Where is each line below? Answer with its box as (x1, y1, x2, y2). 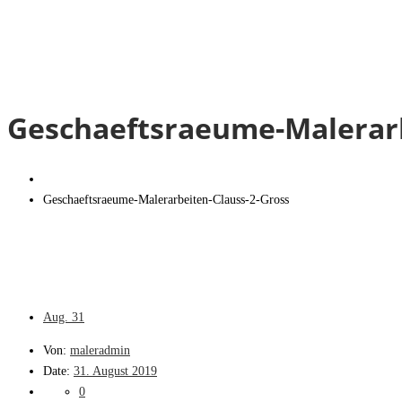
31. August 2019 (74, 363, 157, 378)
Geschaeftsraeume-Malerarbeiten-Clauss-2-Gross (43, 192, 289, 206)
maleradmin (70, 343, 130, 357)
